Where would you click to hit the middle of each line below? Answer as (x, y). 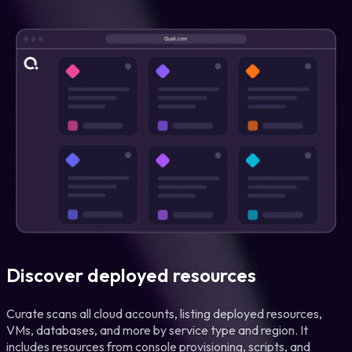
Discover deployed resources (131, 275)
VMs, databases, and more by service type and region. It (157, 330)
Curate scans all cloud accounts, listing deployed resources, (164, 313)
